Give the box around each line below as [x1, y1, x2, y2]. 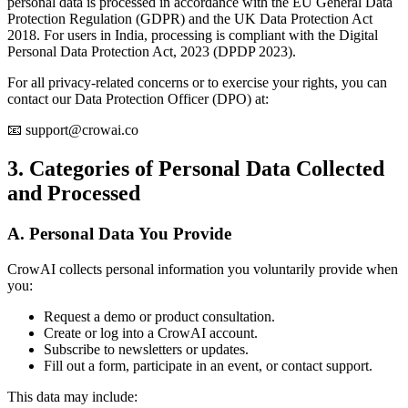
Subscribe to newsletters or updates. [44, 341, 249, 357]
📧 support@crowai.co [7, 122, 138, 138]
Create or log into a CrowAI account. [44, 324, 258, 341]
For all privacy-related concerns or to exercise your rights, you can [7, 75, 387, 91]
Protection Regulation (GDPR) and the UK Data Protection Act [7, 11, 372, 27]
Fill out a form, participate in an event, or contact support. [44, 357, 372, 373]
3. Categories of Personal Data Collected [7, 157, 384, 181]
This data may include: [7, 388, 138, 404]
